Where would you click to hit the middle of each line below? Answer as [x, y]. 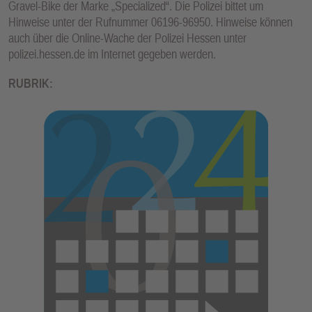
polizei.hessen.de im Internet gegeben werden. [112, 54]
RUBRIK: [31, 84]
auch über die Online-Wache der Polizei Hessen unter [127, 38]
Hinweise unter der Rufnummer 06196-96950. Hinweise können [150, 22]
